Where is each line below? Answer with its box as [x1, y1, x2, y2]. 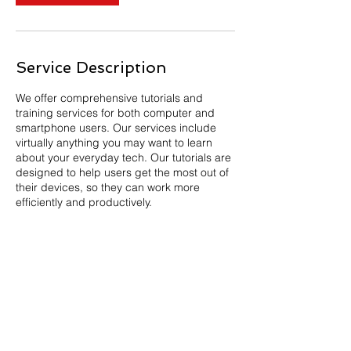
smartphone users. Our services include [16, 121, 216, 135]
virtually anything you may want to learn [16, 136, 212, 150]
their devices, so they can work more [16, 180, 200, 194]
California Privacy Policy [8, 336, 118, 349]
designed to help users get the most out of [16, 165, 229, 179]
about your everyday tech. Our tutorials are [16, 150, 231, 165]
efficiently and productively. [16, 195, 152, 209]
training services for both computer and [16, 106, 215, 120]
